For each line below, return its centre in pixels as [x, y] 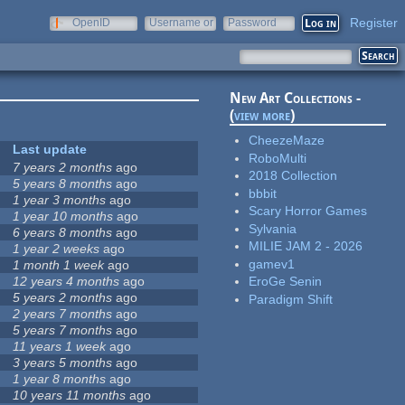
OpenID [91, 23]
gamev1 [272, 264]
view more [263, 116]
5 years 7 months [63, 330]
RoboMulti [278, 158]
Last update [50, 150]
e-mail [165, 35]
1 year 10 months [63, 217]
